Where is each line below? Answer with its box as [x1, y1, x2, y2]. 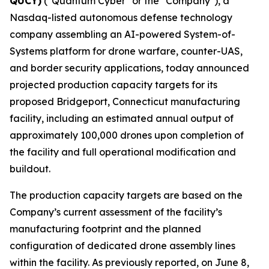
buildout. [10, 163, 50, 175]
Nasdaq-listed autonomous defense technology [10, 11, 232, 23]
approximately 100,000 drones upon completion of [10, 129, 244, 141]
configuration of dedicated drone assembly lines [10, 240, 235, 252]
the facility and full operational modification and [10, 146, 236, 158]
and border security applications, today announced [10, 62, 249, 74]
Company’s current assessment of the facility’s [10, 206, 222, 218]
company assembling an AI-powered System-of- [10, 28, 235, 40]
